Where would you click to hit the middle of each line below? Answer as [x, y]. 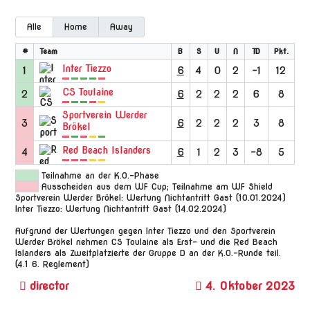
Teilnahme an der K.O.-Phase [101, 175]
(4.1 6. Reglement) [53, 264]
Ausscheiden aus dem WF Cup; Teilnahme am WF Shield [157, 186]
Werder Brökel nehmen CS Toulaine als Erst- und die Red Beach [147, 242]
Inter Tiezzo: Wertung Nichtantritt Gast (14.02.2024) [121, 209]
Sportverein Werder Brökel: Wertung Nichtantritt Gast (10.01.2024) [151, 198]
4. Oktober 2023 [250, 286]
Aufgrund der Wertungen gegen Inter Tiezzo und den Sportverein [146, 231]
